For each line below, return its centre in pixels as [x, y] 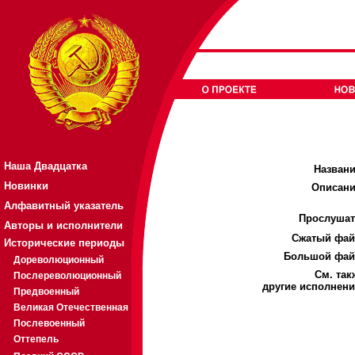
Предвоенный [46, 292]
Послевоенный [49, 323]
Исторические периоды [64, 243]
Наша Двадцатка [46, 166]
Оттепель [36, 339]
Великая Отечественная [71, 307]
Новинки [26, 186]
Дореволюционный [59, 260]
